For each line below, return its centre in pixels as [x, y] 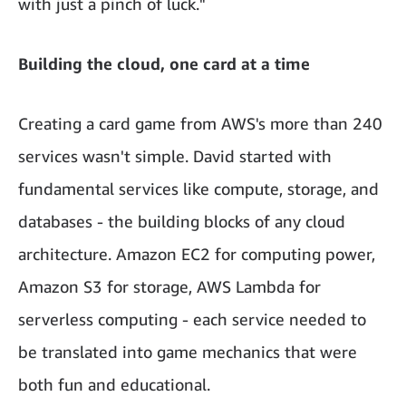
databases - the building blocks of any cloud [182, 221]
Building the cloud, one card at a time [164, 63]
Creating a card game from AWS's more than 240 [200, 123]
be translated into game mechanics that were [188, 351]
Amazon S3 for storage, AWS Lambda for [169, 286]
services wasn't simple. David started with [175, 155]
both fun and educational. [114, 384]
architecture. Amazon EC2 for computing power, [197, 253]
